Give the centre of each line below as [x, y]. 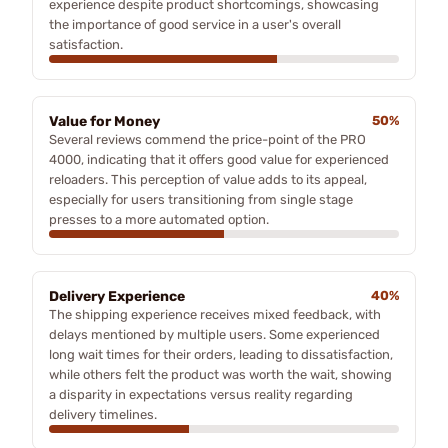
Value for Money [104, 121]
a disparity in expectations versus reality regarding [201, 394]
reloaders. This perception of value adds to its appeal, [208, 179]
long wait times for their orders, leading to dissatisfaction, [221, 354]
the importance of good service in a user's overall [195, 24]
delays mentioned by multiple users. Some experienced [214, 334]
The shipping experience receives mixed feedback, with [215, 314]
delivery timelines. [103, 414]
